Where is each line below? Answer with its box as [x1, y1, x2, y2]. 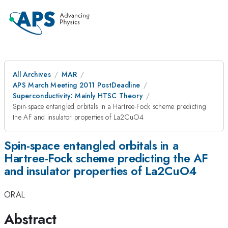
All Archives [13, 69, 51, 79]
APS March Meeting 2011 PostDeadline [13, 80, 140, 90]
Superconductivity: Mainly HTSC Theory [13, 91, 143, 101]
